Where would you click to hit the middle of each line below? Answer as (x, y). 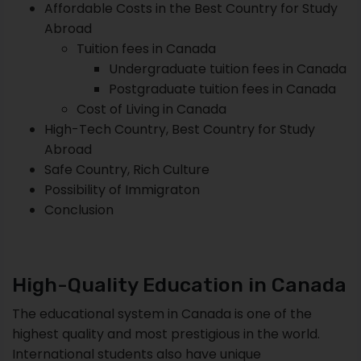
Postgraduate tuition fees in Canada (222, 89)
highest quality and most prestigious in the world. (166, 334)
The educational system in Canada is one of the (162, 313)
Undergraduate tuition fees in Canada (228, 68)
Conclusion (79, 210)
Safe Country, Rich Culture (127, 169)
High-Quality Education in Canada (179, 284)
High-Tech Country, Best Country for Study (180, 129)
